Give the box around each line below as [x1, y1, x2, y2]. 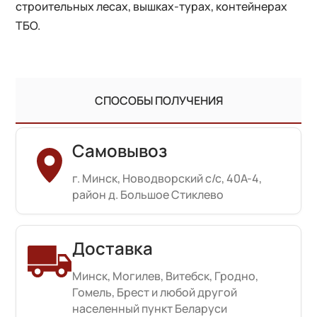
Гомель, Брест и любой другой [72, 284, 238, 300]
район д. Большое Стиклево [72, 186, 224, 202]
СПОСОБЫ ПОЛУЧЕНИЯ [94, 92, 223, 108]
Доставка [72, 236, 154, 260]
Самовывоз [72, 138, 168, 162]
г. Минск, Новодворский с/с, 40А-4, [72, 170, 263, 186]
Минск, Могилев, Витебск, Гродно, [72, 267, 259, 284]
